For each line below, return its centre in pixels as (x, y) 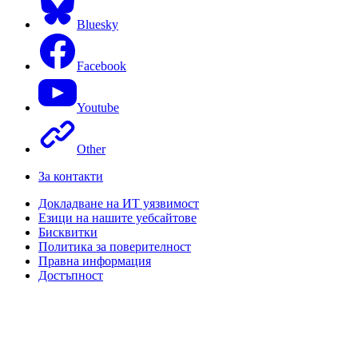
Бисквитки (68, 232)
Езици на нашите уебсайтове (117, 217)
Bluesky (97, 24)
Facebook (101, 66)
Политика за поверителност (115, 246)
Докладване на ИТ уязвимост (119, 203)
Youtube (98, 107)
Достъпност (71, 275)
